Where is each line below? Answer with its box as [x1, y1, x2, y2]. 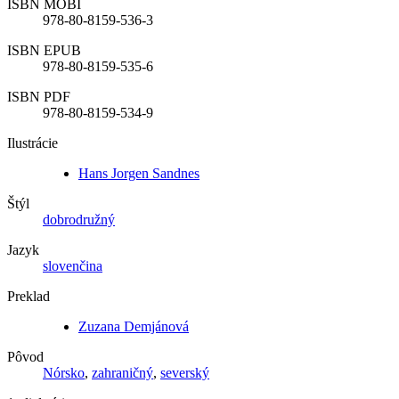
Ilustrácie [7, 135, 58, 151]
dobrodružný [43, 212, 115, 227]
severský [160, 365, 209, 380]
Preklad [7, 289, 50, 304]
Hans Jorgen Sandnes [78, 166, 199, 181]
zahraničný [92, 365, 153, 380]
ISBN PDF [7, 89, 70, 104]
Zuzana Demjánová [78, 319, 189, 334]
